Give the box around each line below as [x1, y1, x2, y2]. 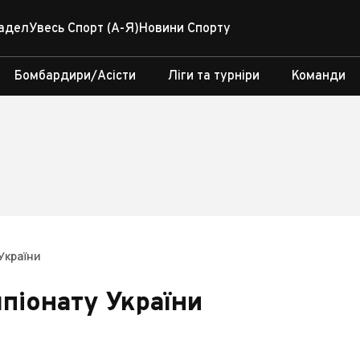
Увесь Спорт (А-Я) [29, 21, 139, 37]
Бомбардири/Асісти [14, 68, 136, 84]
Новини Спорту [139, 21, 231, 37]
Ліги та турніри [168, 68, 260, 84]
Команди [292, 68, 346, 84]
